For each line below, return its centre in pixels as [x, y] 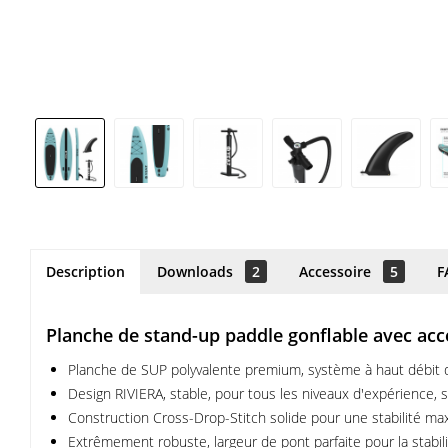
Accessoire [337, 271]
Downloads [197, 271]
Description [85, 271]
